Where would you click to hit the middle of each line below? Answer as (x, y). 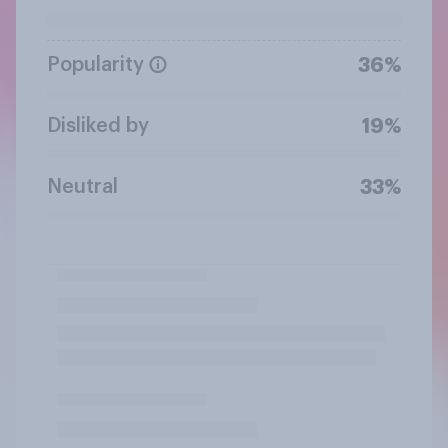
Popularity (95, 64)
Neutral (82, 186)
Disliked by (98, 125)
